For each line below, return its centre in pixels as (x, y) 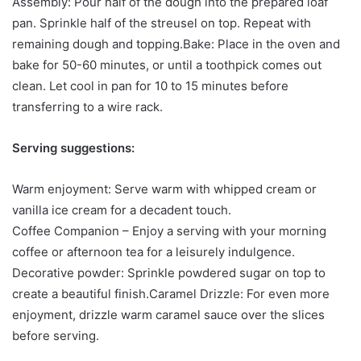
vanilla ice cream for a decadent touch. (122, 210)
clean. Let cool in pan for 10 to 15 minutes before (150, 85)
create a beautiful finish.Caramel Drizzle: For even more (171, 293)
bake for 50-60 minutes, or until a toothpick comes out (167, 64)
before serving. (56, 335)
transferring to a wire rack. (87, 106)
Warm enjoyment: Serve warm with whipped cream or (164, 189)
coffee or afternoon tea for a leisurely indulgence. (154, 251)
